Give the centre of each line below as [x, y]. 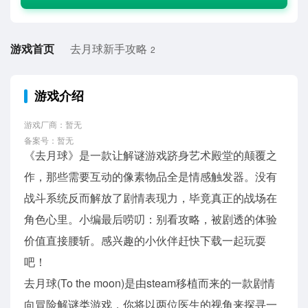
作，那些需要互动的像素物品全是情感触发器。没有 [151, 176]
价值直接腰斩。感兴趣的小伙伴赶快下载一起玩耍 [145, 240]
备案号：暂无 [49, 140]
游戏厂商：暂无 [53, 124]
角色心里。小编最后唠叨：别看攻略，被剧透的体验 [151, 219]
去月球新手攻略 [109, 48]
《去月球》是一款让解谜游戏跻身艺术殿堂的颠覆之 [151, 155]
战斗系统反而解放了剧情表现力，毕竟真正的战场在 [151, 197]
